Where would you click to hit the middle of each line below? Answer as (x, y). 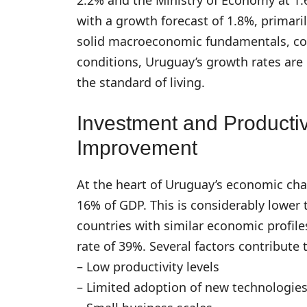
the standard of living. (141, 82)
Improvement (137, 147)
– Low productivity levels (148, 266)
